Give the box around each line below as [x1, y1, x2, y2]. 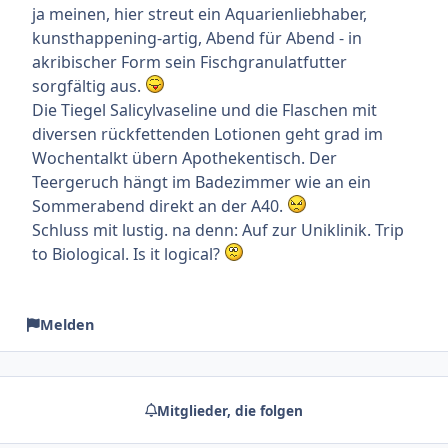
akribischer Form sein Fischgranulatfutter [32, 50, 347, 73]
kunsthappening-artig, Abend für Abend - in [32, 26, 362, 49]
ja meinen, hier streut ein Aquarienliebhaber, [32, 2, 367, 25]
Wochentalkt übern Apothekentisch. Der [32, 146, 337, 169]
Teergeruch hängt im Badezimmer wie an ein [32, 170, 371, 193]
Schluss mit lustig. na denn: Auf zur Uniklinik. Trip [32, 218, 404, 241]
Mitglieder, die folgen [157, 400, 303, 420]
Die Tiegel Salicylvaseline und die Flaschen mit [32, 98, 377, 121]
